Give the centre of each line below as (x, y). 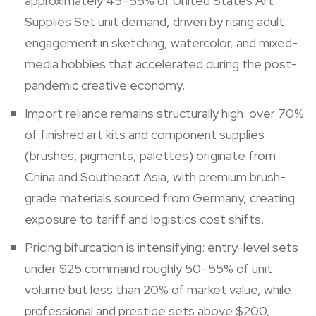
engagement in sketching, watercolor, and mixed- (161, 42)
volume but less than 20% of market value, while (158, 289)
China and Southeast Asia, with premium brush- (155, 176)
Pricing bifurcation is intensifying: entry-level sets (162, 247)
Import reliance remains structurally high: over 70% (164, 113)
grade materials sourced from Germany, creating (160, 197)
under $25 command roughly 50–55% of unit (148, 268)
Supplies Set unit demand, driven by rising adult (154, 21)
